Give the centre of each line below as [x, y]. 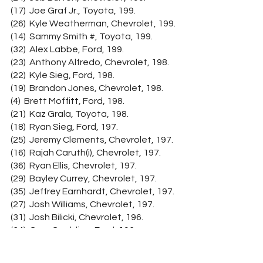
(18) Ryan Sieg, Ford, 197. [64, 127]
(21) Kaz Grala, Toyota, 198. [70, 114]
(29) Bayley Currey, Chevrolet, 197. [84, 178]
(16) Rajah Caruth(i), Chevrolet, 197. [86, 153]
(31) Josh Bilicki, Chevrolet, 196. [77, 217]
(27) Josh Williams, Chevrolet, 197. [82, 204]
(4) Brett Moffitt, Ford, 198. [68, 101]
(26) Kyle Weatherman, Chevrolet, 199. [93, 23]
